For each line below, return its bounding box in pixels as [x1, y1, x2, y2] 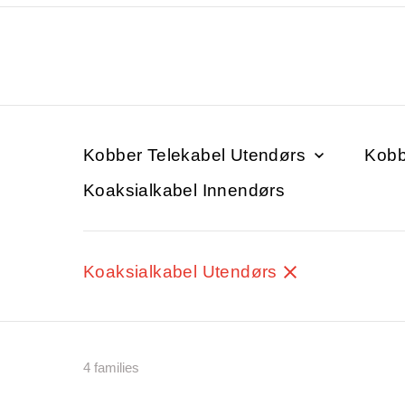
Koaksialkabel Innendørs [83, 180, 286, 200]
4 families [83, 359, 139, 375]
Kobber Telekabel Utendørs [83, 145, 311, 165]
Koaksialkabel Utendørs [83, 261, 283, 281]
